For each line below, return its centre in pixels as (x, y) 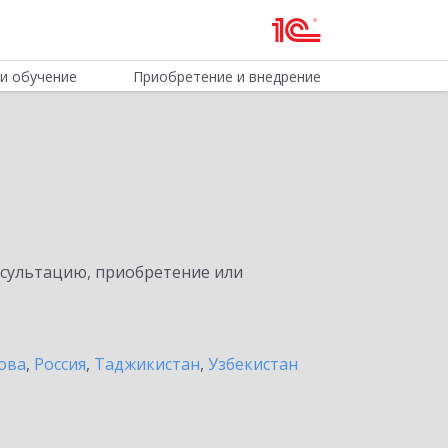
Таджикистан (147, 364)
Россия (60, 364)
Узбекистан (253, 364)
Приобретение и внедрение (226, 76)
